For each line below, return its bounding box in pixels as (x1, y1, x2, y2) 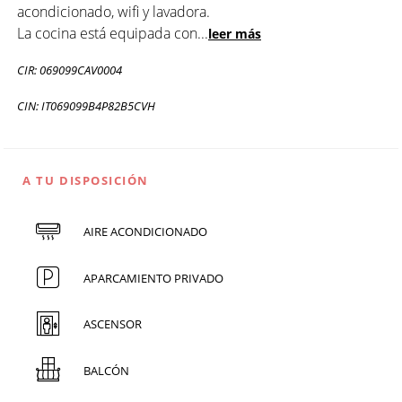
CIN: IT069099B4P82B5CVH (17, 97, 155, 114)
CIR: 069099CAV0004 (17, 61, 122, 78)
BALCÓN (83, 362, 129, 379)
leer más (208, 24, 261, 42)
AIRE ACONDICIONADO (83, 223, 207, 240)
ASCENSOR (83, 316, 142, 333)
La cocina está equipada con (17, 22, 197, 43)
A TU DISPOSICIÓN (22, 171, 149, 188)
